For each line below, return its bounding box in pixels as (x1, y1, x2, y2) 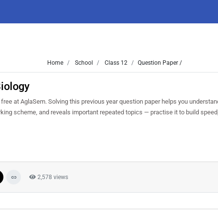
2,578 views (36, 174, 68, 181)
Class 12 (103, 59, 127, 66)
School (73, 59, 93, 66)
